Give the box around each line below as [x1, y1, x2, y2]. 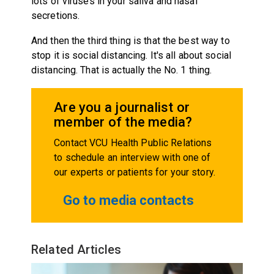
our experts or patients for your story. [54, 166, 215, 178]
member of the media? [54, 114, 193, 130]
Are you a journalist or [54, 99, 190, 115]
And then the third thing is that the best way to [31, 34, 230, 46]
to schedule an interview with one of [54, 151, 211, 163]
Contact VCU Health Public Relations [54, 136, 212, 149]
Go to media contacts [63, 192, 194, 208]
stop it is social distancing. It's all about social [31, 49, 232, 61]
